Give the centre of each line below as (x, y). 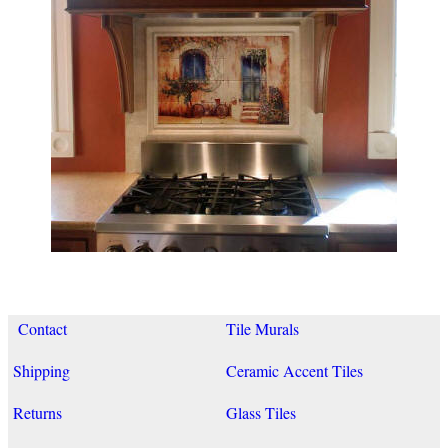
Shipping (41, 370)
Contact (40, 328)
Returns (37, 412)
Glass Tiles (261, 412)
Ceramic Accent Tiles (294, 370)
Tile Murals (262, 328)
